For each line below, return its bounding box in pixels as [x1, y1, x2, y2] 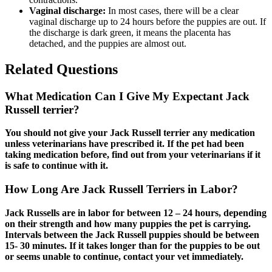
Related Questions [5, 61, 118, 77]
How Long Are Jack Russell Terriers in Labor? [5, 183, 238, 196]
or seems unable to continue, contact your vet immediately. [5, 251, 243, 262]
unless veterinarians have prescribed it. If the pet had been [5, 138, 244, 149]
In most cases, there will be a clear [106, 5, 239, 16]
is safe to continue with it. [5, 160, 108, 171]
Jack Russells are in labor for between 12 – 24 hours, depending [5, 207, 267, 218]
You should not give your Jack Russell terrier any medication [5, 127, 255, 138]
